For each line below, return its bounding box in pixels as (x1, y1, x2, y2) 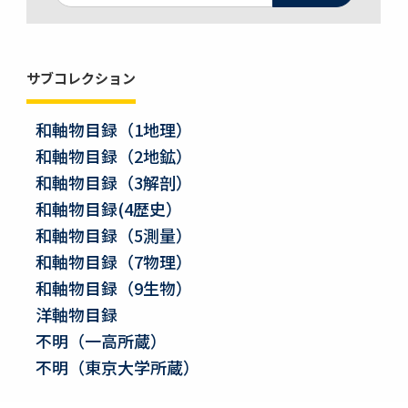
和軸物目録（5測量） (36, 223, 193, 247)
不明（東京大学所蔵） (36, 355, 200, 379)
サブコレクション (26, 68, 137, 87)
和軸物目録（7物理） (36, 250, 193, 273)
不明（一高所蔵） (36, 329, 168, 352)
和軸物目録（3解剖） (36, 170, 193, 194)
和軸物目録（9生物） (36, 276, 193, 300)
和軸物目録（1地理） (36, 117, 193, 141)
